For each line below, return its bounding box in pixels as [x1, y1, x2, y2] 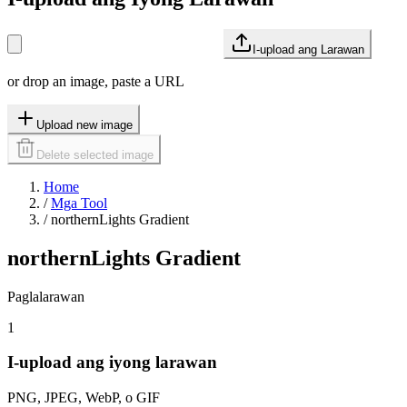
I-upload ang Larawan [253, 42, 364, 56]
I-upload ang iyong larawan [7, 352, 217, 372]
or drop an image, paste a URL [7, 73, 184, 89]
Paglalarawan [7, 288, 84, 304]
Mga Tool [51, 194, 107, 211]
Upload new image [36, 117, 133, 132]
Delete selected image [36, 147, 154, 162]
